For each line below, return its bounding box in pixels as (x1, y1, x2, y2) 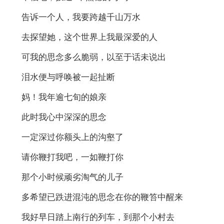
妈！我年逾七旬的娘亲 (21, 92, 106, 102)
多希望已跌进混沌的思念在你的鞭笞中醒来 (21, 192, 183, 202)
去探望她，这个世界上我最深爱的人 (21, 32, 157, 42)
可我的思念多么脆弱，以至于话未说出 (21, 52, 166, 62)
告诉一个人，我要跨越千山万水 (21, 12, 140, 22)
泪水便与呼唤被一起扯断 (21, 72, 115, 82)
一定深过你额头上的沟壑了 (21, 132, 123, 142)
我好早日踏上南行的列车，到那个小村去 (21, 212, 174, 222)
